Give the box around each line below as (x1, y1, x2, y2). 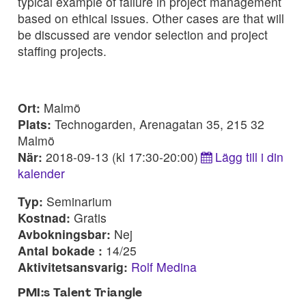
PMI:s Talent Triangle (18, 287, 143, 299)
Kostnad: (18, 209, 74, 227)
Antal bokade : (18, 242, 106, 260)
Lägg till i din (214, 148, 283, 165)
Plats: (18, 115, 55, 133)
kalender (18, 164, 65, 182)
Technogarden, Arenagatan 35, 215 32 (55, 115, 264, 133)
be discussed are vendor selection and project (18, 25, 268, 43)
